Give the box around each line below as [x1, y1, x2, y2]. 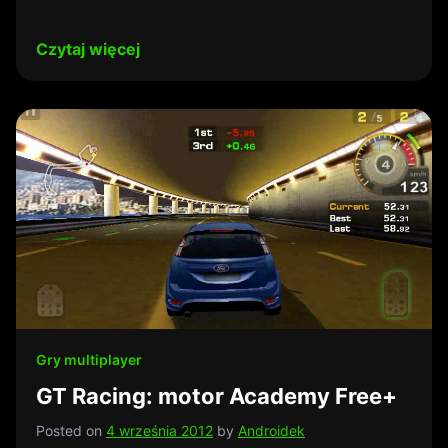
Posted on [36, 422, 106, 439]
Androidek [238, 422, 305, 439]
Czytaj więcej [36, 39, 140, 59]
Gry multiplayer [36, 351, 142, 368]
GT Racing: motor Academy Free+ [36, 383, 397, 409]
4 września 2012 [106, 422, 213, 439]
